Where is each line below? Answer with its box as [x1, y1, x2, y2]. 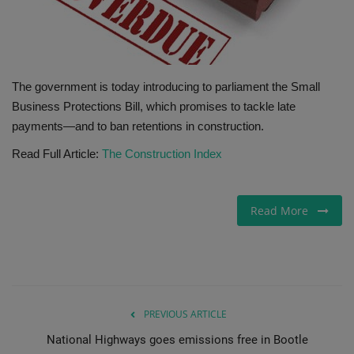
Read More [250, 202, 318, 218]
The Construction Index [102, 146, 222, 160]
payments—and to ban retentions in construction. [12, 119, 264, 133]
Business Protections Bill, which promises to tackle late [12, 99, 296, 113]
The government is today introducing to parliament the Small [12, 79, 320, 93]
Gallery [12, 20, 54, 37]
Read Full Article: [12, 146, 102, 160]
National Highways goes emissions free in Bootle [46, 332, 308, 347]
